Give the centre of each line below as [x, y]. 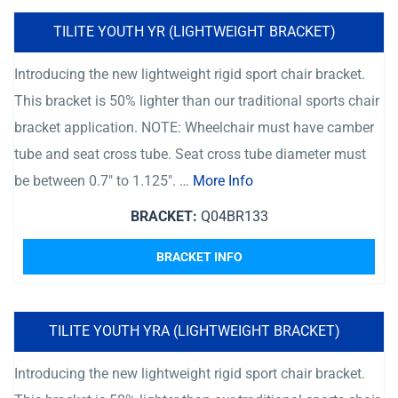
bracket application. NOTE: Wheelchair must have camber [194, 127]
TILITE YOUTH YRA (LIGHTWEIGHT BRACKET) [195, 331]
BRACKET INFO [199, 257]
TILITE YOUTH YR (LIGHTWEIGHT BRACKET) [195, 32]
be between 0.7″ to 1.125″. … [103, 181]
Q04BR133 [232, 216]
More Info [223, 181]
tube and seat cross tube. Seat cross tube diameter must [190, 154]
